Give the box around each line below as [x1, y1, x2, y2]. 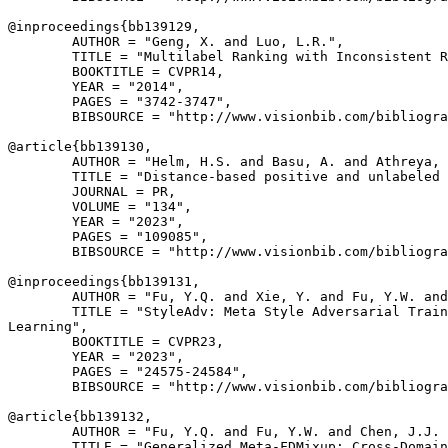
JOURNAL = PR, [8, 184, 176, 199]
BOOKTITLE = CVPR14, [8, 64, 224, 79]
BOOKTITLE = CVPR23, [8, 334, 224, 349]
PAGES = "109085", [8, 229, 208, 244]
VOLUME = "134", [8, 199, 192, 214]
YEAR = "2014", [8, 79, 184, 94]
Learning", [8, 319, 88, 334]
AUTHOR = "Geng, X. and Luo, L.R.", [8, 34, 344, 49]
